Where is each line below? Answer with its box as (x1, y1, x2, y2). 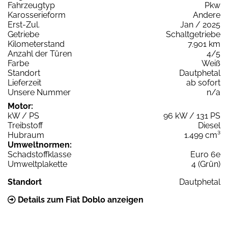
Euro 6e (190, 150, 220, 160)
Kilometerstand (8, 39, 65, 49)
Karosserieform (8, 10, 66, 20)
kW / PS (8, 111, 39, 121)
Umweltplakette (8, 159, 67, 169)
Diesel (198, 121, 220, 131)
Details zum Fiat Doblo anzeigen (16, 195, 144, 205)
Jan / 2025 (180, 20, 220, 30)
